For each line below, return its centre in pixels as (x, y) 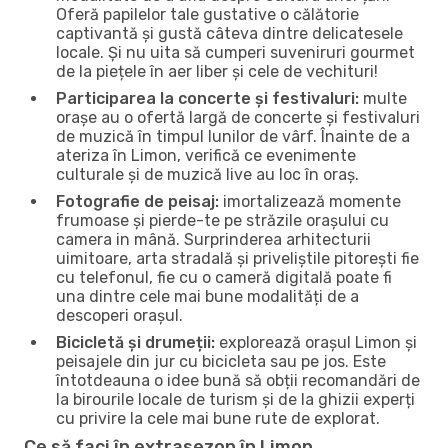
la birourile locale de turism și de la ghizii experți (235, 399)
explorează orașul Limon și (316, 342)
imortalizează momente (310, 201)
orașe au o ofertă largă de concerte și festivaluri (238, 117)
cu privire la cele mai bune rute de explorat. (218, 418)
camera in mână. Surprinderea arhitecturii (213, 239)
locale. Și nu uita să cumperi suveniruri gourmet (235, 52)
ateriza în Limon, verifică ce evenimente (206, 155)
